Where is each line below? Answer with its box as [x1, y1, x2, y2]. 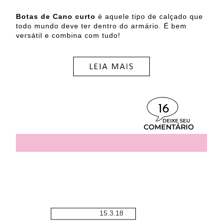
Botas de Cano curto [16, 12, 98, 21]
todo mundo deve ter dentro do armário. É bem [16, 22, 187, 30]
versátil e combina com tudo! [16, 31, 120, 40]
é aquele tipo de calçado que [98, 12, 203, 21]
